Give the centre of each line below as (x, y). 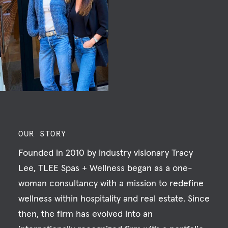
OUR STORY (42, 134)
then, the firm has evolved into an (85, 214)
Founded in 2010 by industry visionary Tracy (106, 153)
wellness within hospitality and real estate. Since (114, 198)
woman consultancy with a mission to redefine (111, 183)
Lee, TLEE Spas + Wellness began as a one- (105, 168)
